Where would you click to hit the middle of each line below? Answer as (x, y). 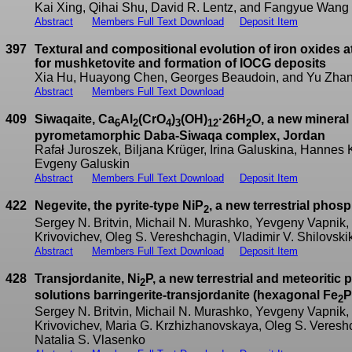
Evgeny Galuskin (82, 164)
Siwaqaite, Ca (75, 119)
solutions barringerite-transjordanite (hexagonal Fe (186, 295)
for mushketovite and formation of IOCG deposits (180, 64)
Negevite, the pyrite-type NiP (119, 206)
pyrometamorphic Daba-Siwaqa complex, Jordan (180, 136)
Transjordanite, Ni (87, 278)
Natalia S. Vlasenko (90, 339)
